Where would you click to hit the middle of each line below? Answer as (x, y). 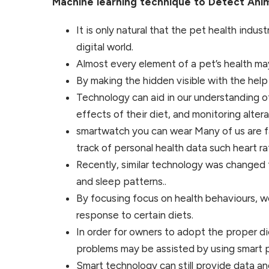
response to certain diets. (135, 215)
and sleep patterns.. (121, 181)
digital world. (105, 47)
